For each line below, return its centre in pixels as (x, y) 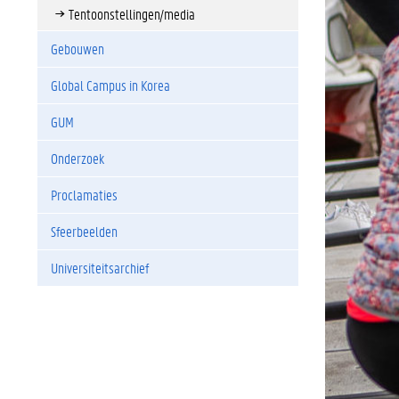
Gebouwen (77, 49)
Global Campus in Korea (110, 85)
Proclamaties (84, 195)
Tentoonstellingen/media (132, 14)
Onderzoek (77, 158)
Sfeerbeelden (84, 231)
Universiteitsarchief (100, 268)
